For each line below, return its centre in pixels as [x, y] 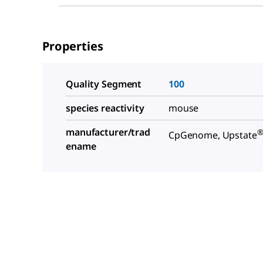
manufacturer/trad [108, 132]
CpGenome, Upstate [213, 135]
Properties [73, 46]
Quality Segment [104, 84]
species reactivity [105, 108]
